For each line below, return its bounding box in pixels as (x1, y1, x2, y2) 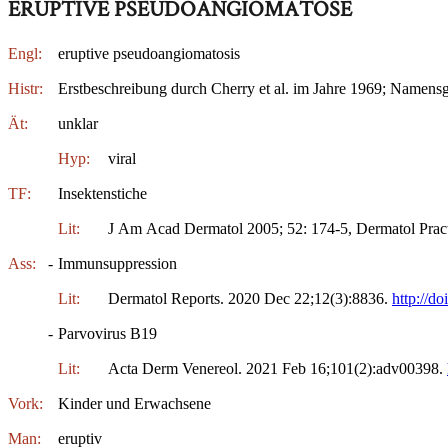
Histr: (8, 79, 43, 97)
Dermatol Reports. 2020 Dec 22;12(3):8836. (108, 289, 392, 307)
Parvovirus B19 (58, 324, 157, 342)
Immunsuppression (58, 254, 177, 272)
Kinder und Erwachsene (58, 394, 211, 412)
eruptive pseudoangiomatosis (58, 44, 240, 62)
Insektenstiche (58, 184, 147, 202)
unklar (58, 114, 98, 132)
